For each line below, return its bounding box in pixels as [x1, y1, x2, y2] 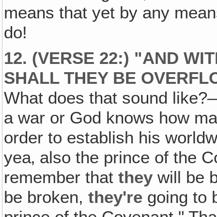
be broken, [4, 187, 89, 207]
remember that [4, 168, 119, 187]
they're [88, 187, 143, 207]
